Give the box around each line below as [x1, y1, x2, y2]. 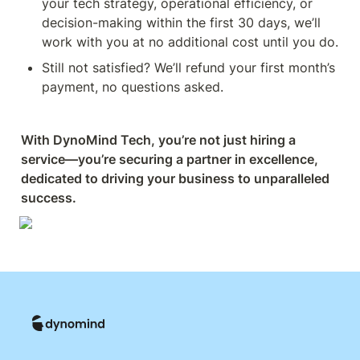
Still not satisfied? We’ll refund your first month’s [42, 59, 335, 76]
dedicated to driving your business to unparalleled [21, 170, 329, 186]
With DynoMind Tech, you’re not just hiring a [21, 132, 296, 148]
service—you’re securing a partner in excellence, [21, 151, 318, 167]
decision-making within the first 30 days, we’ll [42, 14, 321, 31]
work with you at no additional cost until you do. [42, 34, 338, 50]
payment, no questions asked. [42, 79, 223, 95]
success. [21, 190, 76, 206]
